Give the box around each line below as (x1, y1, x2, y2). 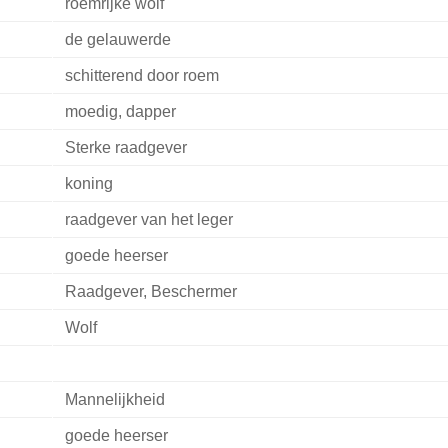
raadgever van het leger (64, 211, 233, 229)
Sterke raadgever (64, 139, 187, 157)
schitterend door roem (64, 67, 219, 85)
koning (64, 175, 113, 193)
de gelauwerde (64, 31, 171, 49)
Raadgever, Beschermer (64, 283, 237, 301)
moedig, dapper (64, 103, 176, 121)
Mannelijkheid (64, 391, 165, 409)
